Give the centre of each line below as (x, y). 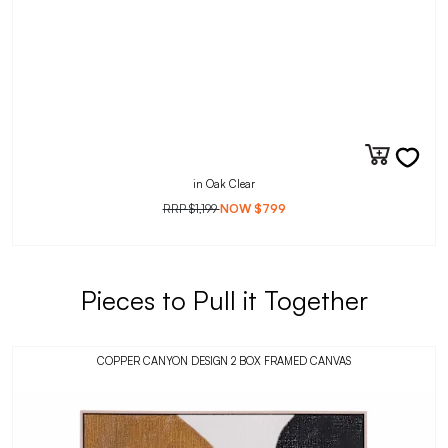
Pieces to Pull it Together (224, 300)
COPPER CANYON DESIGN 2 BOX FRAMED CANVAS (224, 361)
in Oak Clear (224, 184)
